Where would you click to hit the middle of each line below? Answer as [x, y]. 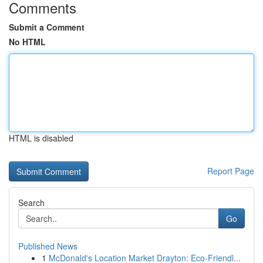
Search [31, 203]
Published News [48, 246]
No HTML [27, 42]
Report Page [231, 171]
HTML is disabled [41, 138]
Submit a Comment [47, 27]
